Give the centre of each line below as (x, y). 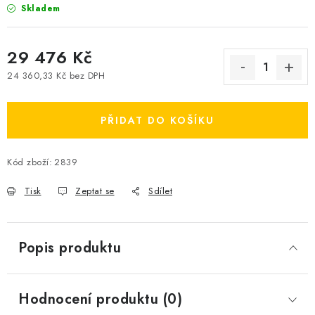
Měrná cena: (34, 88)
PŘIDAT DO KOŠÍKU (157, 120)
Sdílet (160, 191)
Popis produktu (70, 248)
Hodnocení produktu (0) (100, 299)
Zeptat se (95, 191)
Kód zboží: (30, 162)
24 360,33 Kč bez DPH (56, 75)
